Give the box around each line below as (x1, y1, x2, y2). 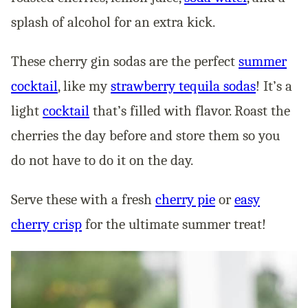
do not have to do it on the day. (11, 151, 193, 168)
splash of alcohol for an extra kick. (11, 13, 215, 30)
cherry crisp (11, 215, 82, 232)
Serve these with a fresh (11, 190, 155, 208)
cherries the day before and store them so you (11, 126, 280, 144)
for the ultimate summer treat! (82, 215, 266, 232)
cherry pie (155, 190, 215, 208)
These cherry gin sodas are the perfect (11, 52, 239, 69)
